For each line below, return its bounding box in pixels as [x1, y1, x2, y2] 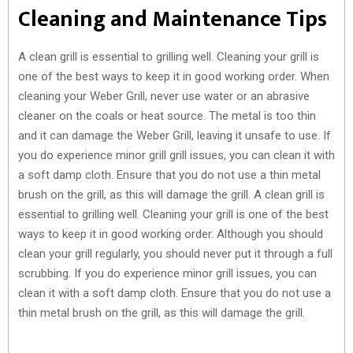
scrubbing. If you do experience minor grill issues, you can [18, 266, 317, 281]
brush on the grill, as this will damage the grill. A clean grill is [18, 187, 325, 202]
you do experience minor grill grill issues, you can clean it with [18, 147, 335, 162]
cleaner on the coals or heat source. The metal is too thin [18, 108, 316, 123]
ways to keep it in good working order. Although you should [18, 226, 323, 241]
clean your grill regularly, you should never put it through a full [18, 246, 333, 261]
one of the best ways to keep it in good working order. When [18, 69, 329, 84]
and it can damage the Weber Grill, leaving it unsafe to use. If [18, 128, 331, 143]
